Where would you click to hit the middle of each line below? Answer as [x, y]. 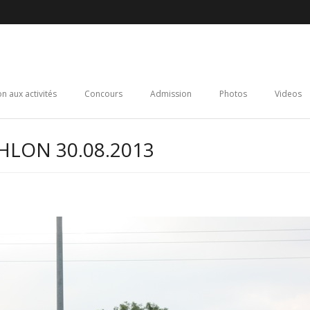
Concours [103, 94]
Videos [288, 94]
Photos [233, 94]
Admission [171, 94]
